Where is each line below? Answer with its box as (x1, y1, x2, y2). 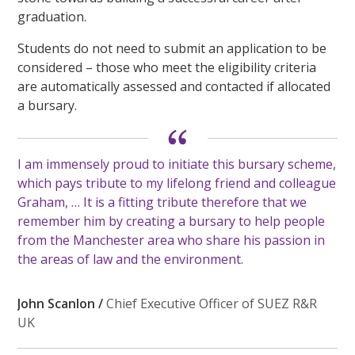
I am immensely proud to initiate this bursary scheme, (17, 155, 337, 173)
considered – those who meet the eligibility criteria (17, 58, 317, 76)
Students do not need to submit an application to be (17, 39, 327, 57)
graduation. (17, 7, 87, 25)
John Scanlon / (17, 294, 107, 312)
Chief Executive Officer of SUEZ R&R (106, 294, 318, 312)
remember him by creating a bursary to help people (17, 212, 326, 230)
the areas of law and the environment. (17, 250, 244, 268)
